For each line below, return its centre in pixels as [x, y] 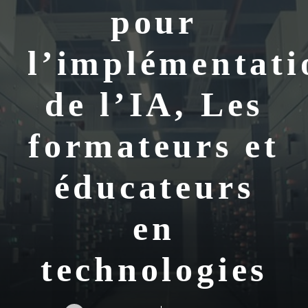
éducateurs [154, 187]
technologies [154, 269]
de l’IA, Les [154, 104]
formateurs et [154, 146]
